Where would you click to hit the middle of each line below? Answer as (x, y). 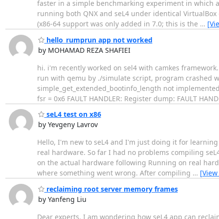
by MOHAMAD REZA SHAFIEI (84, 50)
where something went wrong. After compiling (115, 173)
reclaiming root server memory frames (111, 189)
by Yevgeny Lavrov (68, 125)
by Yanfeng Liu (62, 199)
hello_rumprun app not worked (98, 40)
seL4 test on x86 (73, 114)
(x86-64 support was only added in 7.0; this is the (118, 24)
